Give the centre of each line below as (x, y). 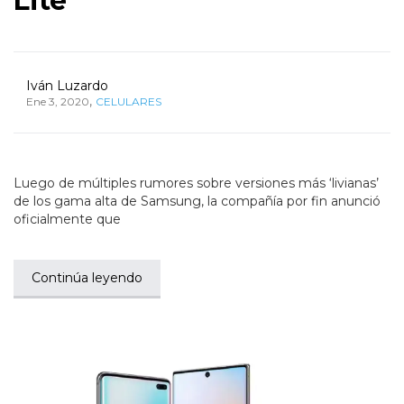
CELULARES (129, 102)
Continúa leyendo (87, 278)
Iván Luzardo (67, 86)
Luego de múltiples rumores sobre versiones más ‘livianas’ (196, 184)
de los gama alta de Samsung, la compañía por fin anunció (197, 202)
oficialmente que (67, 220)
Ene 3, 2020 (58, 102)
